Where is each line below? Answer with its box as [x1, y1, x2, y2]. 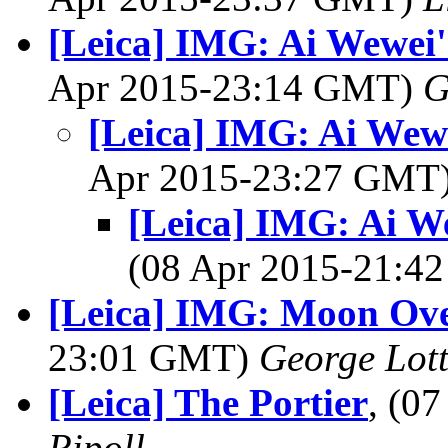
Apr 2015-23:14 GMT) [48, 66, 423, 109]
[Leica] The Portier [48, 381, 368, 424]
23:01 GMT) [48, 336, 259, 379]
